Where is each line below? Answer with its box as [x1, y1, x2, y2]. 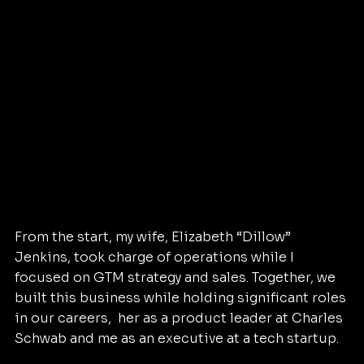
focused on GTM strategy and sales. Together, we [15, 269, 339, 287]
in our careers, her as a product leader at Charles [15, 310, 346, 327]
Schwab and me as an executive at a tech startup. [15, 330, 339, 348]
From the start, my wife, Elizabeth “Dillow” [15, 228, 294, 246]
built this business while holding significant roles [15, 289, 349, 307]
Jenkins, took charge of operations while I [15, 249, 297, 266]
